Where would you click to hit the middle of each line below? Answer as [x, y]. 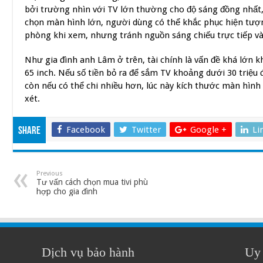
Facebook [85, 130]
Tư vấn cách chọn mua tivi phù [92, 182]
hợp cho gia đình [67, 191]
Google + [208, 130]
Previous [49, 173]
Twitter [146, 130]
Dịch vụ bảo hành [88, 252]
